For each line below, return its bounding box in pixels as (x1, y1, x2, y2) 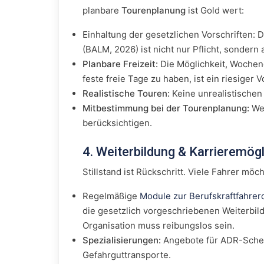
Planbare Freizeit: (82, 58, 158, 70)
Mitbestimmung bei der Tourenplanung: (82, 103, 249, 114)
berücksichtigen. (82, 117, 152, 128)
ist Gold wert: (186, 5, 244, 16)
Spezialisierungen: (82, 235, 161, 246)
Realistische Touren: (82, 88, 170, 99)
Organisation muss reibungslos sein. (82, 220, 235, 231)
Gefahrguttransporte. (82, 249, 171, 260)
